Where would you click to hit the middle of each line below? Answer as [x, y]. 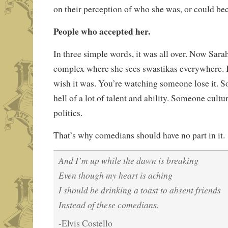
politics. [68, 112]
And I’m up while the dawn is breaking [128, 160]
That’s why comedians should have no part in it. [139, 135]
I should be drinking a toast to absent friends [139, 190]
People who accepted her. [102, 31]
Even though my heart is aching [115, 175]
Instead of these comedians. [108, 204]
